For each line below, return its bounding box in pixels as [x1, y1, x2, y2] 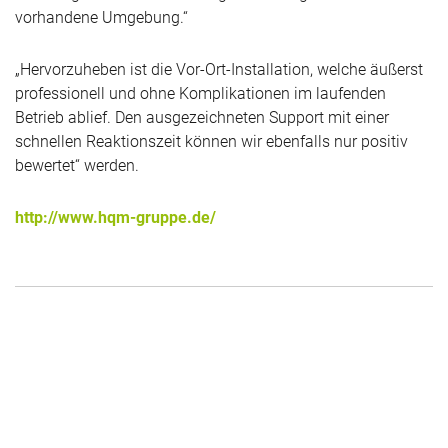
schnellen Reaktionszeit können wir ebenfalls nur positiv [15, 132, 408, 151]
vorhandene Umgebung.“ [15, 8, 188, 27]
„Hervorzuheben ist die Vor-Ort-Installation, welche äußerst [15, 60, 423, 79]
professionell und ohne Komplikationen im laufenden [15, 84, 386, 103]
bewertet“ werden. [15, 156, 139, 175]
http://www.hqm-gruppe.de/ [15, 208, 216, 227]
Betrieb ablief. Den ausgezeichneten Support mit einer [15, 108, 389, 127]
